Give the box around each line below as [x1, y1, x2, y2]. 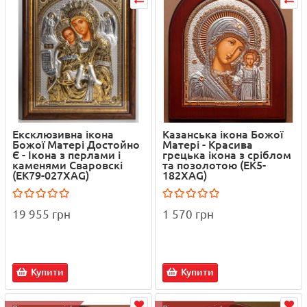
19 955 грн [12, 207, 71, 221]
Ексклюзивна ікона [12, 127, 114, 140]
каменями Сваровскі [12, 158, 123, 171]
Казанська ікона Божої [162, 127, 283, 140]
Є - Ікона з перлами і [12, 148, 121, 161]
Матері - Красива [162, 138, 253, 151]
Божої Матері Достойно [12, 138, 140, 151]
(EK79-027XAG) [12, 169, 89, 182]
